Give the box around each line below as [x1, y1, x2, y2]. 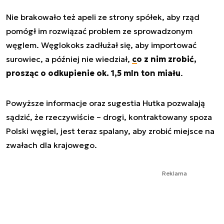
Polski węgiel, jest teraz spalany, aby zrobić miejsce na [6, 125, 214, 136]
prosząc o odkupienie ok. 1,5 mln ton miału [6, 67, 180, 78]
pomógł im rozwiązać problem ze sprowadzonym [6, 25, 192, 36]
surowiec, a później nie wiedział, [6, 53, 132, 64]
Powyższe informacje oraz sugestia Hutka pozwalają [6, 97, 205, 108]
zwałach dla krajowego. [6, 139, 97, 150]
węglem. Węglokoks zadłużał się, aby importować [6, 39, 196, 50]
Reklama [162, 169, 187, 177]
